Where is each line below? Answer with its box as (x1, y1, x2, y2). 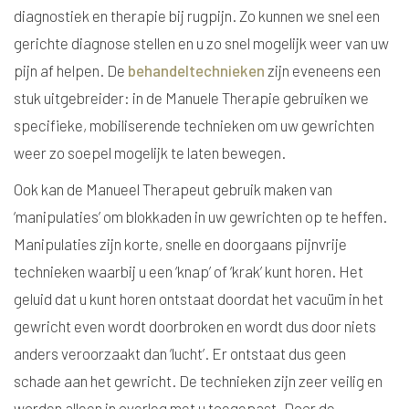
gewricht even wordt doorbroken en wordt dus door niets (14, 317, 376, 335)
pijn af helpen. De (14, 61, 128, 79)
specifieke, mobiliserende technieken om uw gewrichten (14, 116, 374, 134)
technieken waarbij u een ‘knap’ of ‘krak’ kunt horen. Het (14, 262, 363, 280)
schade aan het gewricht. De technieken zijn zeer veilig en (14, 372, 383, 390)
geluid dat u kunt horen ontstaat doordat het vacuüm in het (14, 289, 383, 308)
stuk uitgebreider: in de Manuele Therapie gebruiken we (14, 89, 369, 107)
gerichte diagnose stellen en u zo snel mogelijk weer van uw (14, 34, 389, 52)
